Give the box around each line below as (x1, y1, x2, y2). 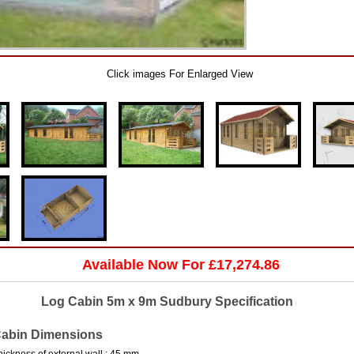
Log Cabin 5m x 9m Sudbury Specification (41, 294, 293, 309)
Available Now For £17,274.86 (82, 257, 280, 273)
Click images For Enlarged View (106, 68, 253, 81)
